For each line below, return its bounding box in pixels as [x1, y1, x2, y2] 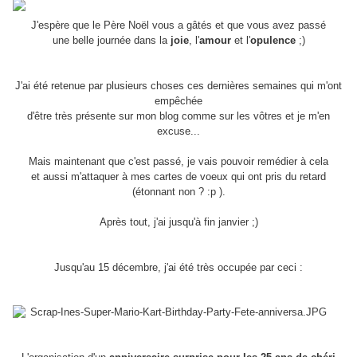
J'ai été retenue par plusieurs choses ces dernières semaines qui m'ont [15, 80, 342, 92]
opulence [249, 34, 296, 47]
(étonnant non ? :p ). [131, 186, 226, 198]
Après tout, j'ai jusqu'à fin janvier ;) [99, 216, 258, 229]
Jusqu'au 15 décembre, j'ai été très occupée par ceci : [54, 261, 303, 274]
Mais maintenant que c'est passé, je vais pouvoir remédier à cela [29, 155, 328, 168]
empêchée [155, 95, 202, 108]
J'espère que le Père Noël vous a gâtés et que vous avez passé [31, 19, 326, 32]
